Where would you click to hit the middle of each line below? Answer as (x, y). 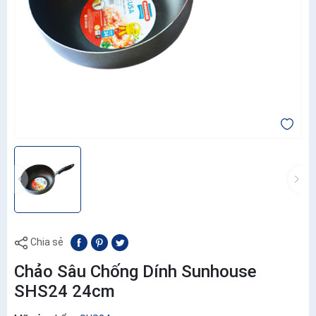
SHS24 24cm (65, 291)
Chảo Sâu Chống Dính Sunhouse (135, 271)
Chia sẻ (46, 242)
